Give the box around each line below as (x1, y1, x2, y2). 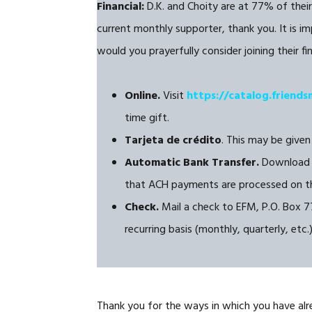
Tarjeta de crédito (125, 132, 222, 150)
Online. (125, 87, 161, 105)
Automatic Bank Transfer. (125, 154, 260, 172)
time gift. (125, 109, 170, 127)
